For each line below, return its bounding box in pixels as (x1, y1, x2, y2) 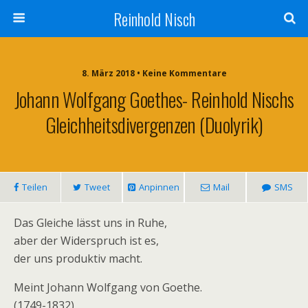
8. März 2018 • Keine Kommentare (81, 67, 227, 79)
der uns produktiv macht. (14, 251, 142, 266)
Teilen (21, 181, 47, 193)
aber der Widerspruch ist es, (14, 233, 159, 248)
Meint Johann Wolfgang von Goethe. (14, 280, 202, 295)
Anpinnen (138, 181, 179, 193)
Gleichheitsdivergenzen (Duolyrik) (45, 110, 263, 139)
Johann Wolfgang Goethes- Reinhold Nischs (14, 85, 294, 113)
